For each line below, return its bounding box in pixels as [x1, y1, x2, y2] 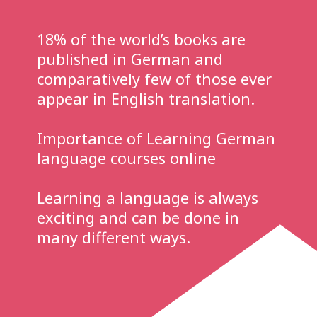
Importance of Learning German [37, 127, 276, 149]
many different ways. [37, 226, 191, 248]
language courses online [37, 147, 217, 168]
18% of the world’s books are [37, 28, 246, 50]
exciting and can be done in [37, 207, 240, 228]
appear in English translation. [37, 88, 255, 109]
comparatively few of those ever [37, 68, 272, 89]
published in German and [37, 48, 224, 69]
